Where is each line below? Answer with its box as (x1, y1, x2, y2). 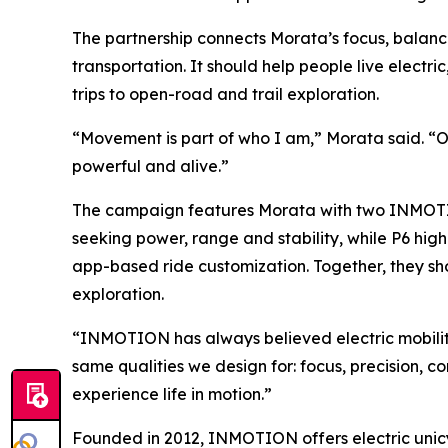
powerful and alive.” (72, 155, 229, 176)
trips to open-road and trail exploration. (72, 83, 379, 104)
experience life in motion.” (72, 383, 272, 404)
